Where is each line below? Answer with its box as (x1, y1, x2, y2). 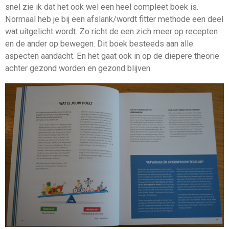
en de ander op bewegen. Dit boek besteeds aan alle (5, 39, 193, 49)
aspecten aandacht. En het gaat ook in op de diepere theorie (5, 51, 219, 61)
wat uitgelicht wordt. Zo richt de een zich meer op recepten (5, 27, 218, 37)
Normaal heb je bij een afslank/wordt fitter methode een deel (5, 14, 223, 25)
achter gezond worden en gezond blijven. (5, 63, 152, 74)
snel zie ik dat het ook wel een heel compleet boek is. (5, 2, 198, 12)
